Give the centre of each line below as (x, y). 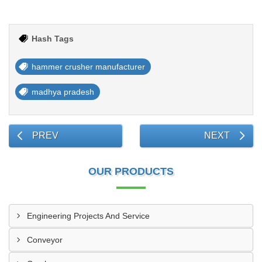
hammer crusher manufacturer (88, 67)
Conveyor (45, 240)
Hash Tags (53, 39)
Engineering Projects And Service (88, 216)
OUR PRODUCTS (131, 171)
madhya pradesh (63, 92)
